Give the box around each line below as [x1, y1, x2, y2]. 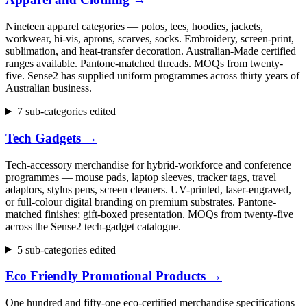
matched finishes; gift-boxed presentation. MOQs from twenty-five [5, 208, 293, 220]
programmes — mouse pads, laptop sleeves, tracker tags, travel [5, 171, 276, 183]
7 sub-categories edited [16, 106, 116, 118]
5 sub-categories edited [16, 243, 116, 256]
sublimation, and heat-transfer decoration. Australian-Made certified [5, 45, 296, 58]
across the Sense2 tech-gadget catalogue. [5, 220, 181, 232]
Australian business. [5, 82, 92, 95]
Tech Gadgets [5, 130, 81, 145]
